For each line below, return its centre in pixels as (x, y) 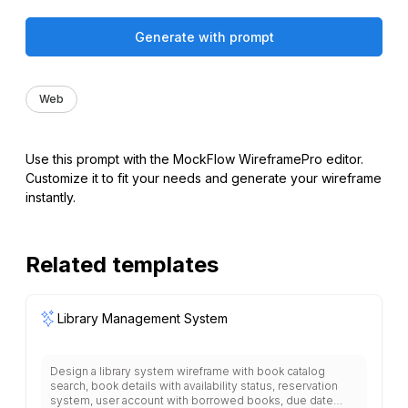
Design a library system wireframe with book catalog (188, 371)
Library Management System (143, 318)
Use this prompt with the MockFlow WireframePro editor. (194, 158)
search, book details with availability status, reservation (194, 385)
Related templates (122, 264)
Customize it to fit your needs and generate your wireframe (204, 178)
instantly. (51, 197)
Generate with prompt (204, 36)
